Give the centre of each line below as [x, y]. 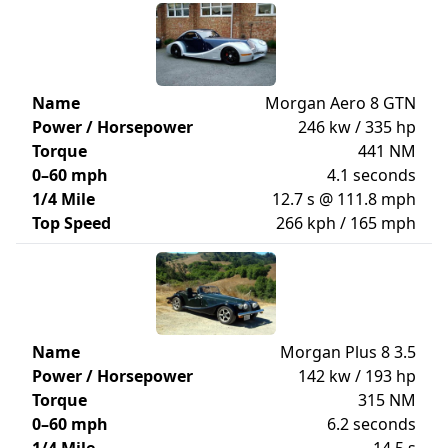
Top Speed [71, 223]
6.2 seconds [371, 424]
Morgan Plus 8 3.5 [348, 352]
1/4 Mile [63, 199]
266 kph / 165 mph [346, 223]
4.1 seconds [371, 175]
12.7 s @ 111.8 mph [344, 199]
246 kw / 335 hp [357, 127]
